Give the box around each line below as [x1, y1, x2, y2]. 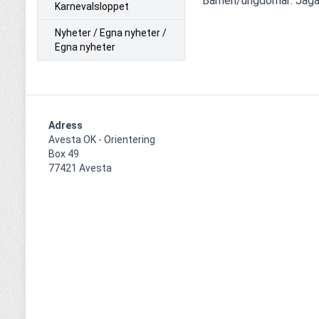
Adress [48, 119, 83, 131]
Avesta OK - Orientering [48, 133, 155, 145]
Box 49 [48, 147, 79, 159]
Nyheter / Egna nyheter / [55, 26, 167, 38]
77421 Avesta [48, 162, 112, 174]
